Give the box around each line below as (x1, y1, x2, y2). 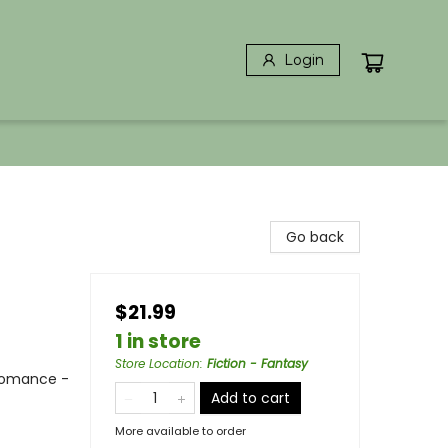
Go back (286, 227, 344, 247)
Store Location (115, 355, 200, 372)
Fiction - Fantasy (207, 355, 308, 372)
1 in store (115, 328, 201, 355)
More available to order (115, 423, 246, 439)
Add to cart (211, 388, 290, 408)
